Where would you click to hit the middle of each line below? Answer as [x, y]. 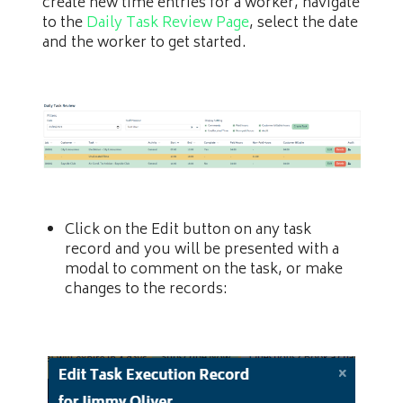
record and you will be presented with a [202, 251]
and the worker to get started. [144, 43]
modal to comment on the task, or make [204, 270]
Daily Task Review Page [168, 23]
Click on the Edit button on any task [188, 231]
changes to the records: [146, 290]
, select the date [304, 23]
